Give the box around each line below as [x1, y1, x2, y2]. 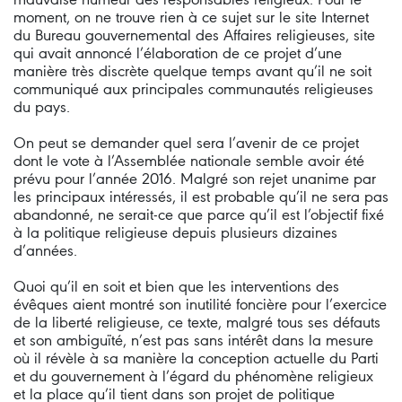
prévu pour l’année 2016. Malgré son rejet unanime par [13, 170, 376, 188]
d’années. [13, 241, 77, 259]
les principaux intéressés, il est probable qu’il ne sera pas [13, 188, 389, 205]
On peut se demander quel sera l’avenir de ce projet [13, 134, 359, 152]
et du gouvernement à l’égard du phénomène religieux [13, 367, 373, 385]
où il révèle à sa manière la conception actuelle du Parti [13, 349, 379, 367]
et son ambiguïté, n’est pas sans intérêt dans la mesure [13, 331, 373, 349]
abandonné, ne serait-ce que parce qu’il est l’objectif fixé [13, 205, 384, 223]
